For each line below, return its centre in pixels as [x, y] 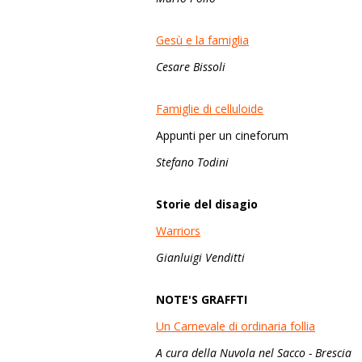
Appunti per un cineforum [222, 135]
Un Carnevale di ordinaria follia [236, 326]
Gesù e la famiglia [202, 40]
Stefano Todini [192, 162]
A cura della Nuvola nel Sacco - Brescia [254, 353]
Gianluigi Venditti [200, 257]
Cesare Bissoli [191, 67]
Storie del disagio [207, 204]
